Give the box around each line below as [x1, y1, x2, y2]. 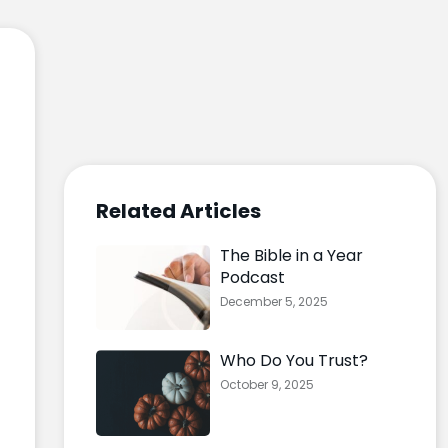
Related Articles [95, 197, 261, 225]
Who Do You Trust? [219, 349, 368, 373]
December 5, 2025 [219, 293, 328, 310]
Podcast [219, 266, 285, 289]
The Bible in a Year [219, 244, 363, 267]
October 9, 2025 [219, 376, 314, 394]
